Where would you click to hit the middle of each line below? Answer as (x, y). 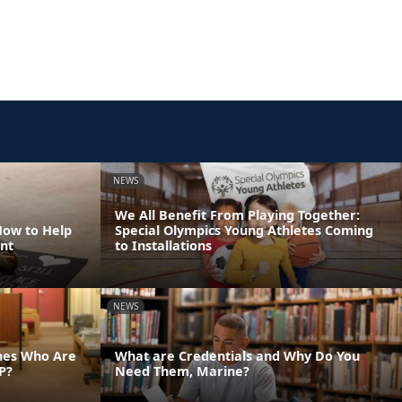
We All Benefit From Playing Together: (237, 214)
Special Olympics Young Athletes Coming (244, 230)
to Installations (163, 245)
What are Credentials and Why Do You (237, 355)
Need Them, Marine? (182, 371)
